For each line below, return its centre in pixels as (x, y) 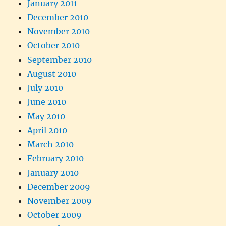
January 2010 (53, 172)
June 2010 (47, 102)
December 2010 (58, 17)
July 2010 (45, 88)
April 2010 (47, 130)
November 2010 (59, 31)
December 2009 (59, 186)
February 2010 (56, 158)
